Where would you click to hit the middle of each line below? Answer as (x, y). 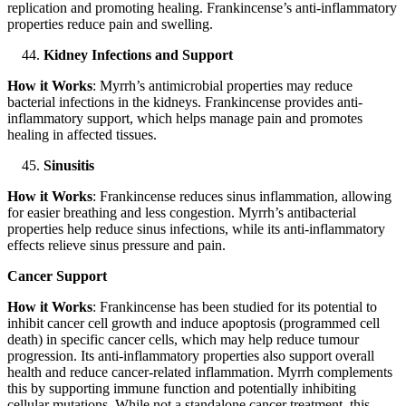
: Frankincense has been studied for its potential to (235, 307)
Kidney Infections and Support (138, 55)
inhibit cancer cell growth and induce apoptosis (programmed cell (193, 324)
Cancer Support (59, 276)
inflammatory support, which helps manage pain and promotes (185, 119)
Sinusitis (69, 166)
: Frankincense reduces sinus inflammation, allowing (242, 197)
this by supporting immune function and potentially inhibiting (182, 389)
